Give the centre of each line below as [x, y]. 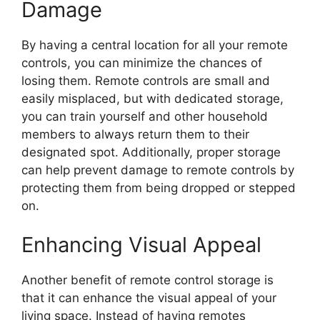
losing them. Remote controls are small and [146, 80]
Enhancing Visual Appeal [141, 245]
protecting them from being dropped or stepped [159, 187]
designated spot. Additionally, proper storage [151, 152]
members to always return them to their [135, 134]
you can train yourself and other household [145, 116]
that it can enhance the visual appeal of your [149, 298]
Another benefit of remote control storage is [147, 280]
